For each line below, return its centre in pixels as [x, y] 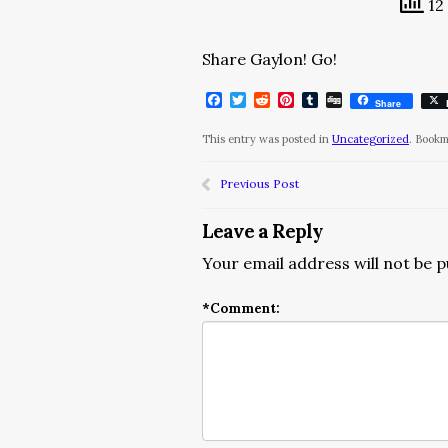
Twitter [275, 100]
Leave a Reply [262, 231]
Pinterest [330, 100]
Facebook [258, 100]
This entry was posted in [267, 139]
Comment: [245, 308]
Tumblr [346, 100]
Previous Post [259, 183]
